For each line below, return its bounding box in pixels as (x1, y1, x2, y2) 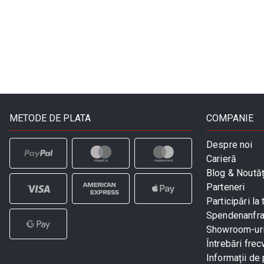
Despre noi (206, 138, 253, 150)
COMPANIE (206, 112, 253, 124)
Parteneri (206, 181, 245, 193)
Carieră (206, 153, 237, 164)
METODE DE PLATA (9, 112, 91, 124)
